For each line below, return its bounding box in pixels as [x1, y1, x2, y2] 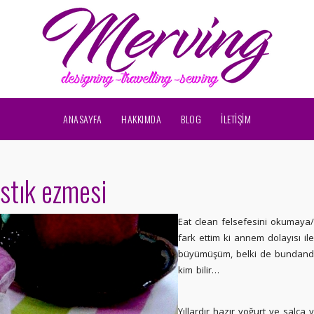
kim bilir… [178, 264, 219, 276]
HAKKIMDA [121, 111, 161, 126]
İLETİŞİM [221, 111, 251, 126]
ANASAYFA [63, 111, 102, 126]
